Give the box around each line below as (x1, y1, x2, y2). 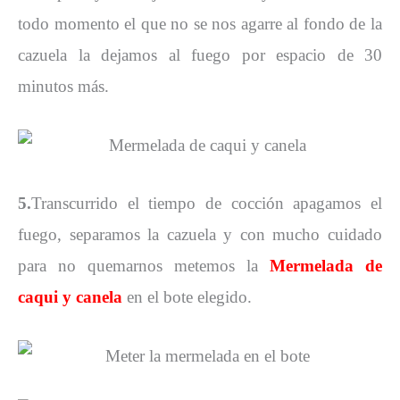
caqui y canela (18, 287, 122, 307)
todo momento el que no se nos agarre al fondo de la (18, 13, 382, 33)
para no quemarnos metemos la (18, 256, 258, 276)
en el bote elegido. (122, 287, 252, 307)
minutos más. (18, 76, 109, 96)
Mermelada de (258, 256, 382, 276)
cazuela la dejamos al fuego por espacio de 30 (18, 45, 382, 64)
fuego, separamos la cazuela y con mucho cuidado (18, 225, 382, 245)
